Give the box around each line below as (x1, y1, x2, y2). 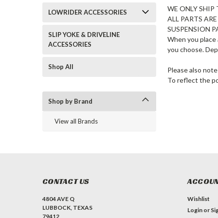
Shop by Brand (48, 97, 92, 105)
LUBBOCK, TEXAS (42, 204, 92, 211)
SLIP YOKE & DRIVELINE (48, 31, 120, 38)
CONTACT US (42, 176, 90, 186)
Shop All (48, 63, 73, 71)
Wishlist (187, 195, 210, 202)
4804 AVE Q (42, 195, 74, 202)
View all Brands (54, 117, 98, 125)
